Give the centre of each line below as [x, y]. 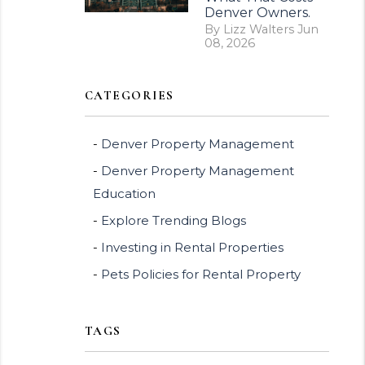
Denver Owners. [257, 13]
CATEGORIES [129, 95]
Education [124, 193]
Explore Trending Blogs [173, 220]
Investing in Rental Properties [192, 247]
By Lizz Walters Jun [261, 29]
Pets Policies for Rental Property [200, 274]
